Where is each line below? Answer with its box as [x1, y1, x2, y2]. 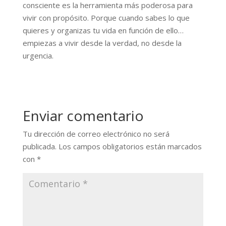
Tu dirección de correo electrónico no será [22, 128, 169, 139]
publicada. [22, 141, 56, 151]
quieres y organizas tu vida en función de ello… [22, 25, 184, 35]
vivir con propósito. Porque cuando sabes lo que [22, 12, 190, 23]
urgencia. [22, 50, 53, 61]
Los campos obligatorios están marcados [58, 141, 202, 151]
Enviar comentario [22, 105, 144, 125]
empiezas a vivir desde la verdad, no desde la [22, 37, 182, 48]
